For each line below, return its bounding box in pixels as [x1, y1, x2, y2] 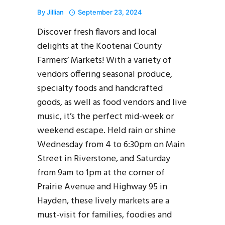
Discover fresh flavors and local [37, 25, 157, 40]
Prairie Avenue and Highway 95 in [37, 179, 167, 194]
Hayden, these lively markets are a [37, 193, 169, 208]
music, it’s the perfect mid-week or [37, 109, 174, 124]
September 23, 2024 [78, 8, 142, 16]
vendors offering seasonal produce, [37, 67, 172, 82]
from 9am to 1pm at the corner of [37, 165, 165, 180]
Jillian [47, 8, 64, 16]
